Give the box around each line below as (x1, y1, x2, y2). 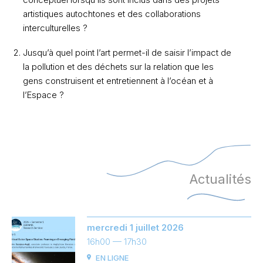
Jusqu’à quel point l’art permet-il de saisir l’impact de (22, 47, 231, 59)
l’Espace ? (22, 89, 64, 101)
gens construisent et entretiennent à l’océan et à (22, 75, 213, 87)
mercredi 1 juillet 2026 (87, 222, 184, 234)
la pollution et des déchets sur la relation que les (22, 61, 214, 73)
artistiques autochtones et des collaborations (22, 8, 201, 20)
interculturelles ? (22, 22, 87, 34)
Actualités (190, 171, 251, 187)
